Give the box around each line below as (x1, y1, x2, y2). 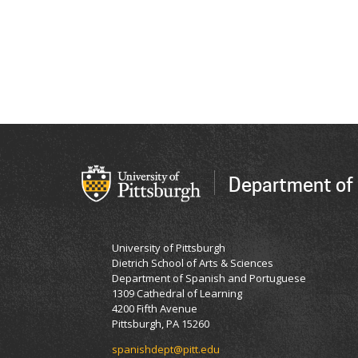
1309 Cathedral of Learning (112, 285, 242, 300)
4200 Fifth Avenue (112, 300, 197, 316)
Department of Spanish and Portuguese (112, 270, 306, 285)
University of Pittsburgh (112, 240, 225, 255)
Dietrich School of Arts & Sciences (112, 255, 273, 270)
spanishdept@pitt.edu (112, 341, 220, 356)
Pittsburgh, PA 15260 (112, 316, 209, 331)
